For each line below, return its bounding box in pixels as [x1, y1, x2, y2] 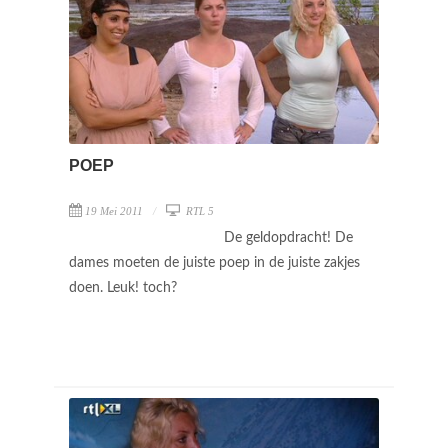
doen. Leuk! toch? [69, 280, 181, 295]
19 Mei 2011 [85, 204, 143, 217]
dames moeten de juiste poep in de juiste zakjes [69, 255, 360, 270]
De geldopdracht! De [224, 230, 353, 245]
